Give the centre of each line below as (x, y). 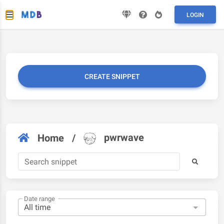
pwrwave (124, 137)
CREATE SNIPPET (112, 76)
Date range (39, 199)
